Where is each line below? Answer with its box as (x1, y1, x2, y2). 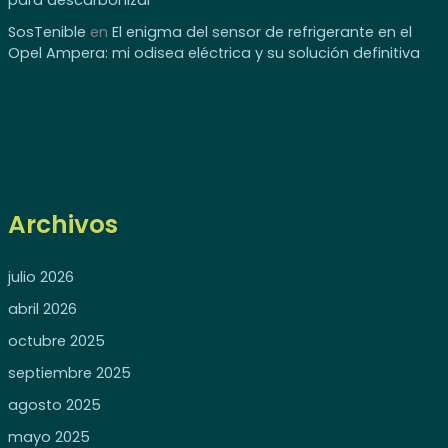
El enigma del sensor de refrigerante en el (111, 21, 412, 42)
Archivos (7, 206, 118, 242)
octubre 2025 (7, 331, 105, 352)
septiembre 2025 (7, 363, 131, 384)
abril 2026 (7, 299, 77, 320)
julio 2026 (7, 267, 74, 288)
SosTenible (7, 21, 86, 42)
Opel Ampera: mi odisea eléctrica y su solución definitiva (7, 42, 420, 63)
